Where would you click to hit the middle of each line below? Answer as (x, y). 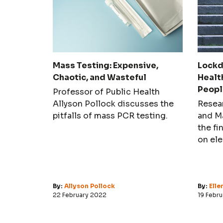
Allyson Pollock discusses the (113, 104)
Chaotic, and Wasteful (100, 77)
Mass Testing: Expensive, (106, 65)
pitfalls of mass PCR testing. (110, 115)
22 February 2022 (80, 195)
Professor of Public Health (106, 92)
